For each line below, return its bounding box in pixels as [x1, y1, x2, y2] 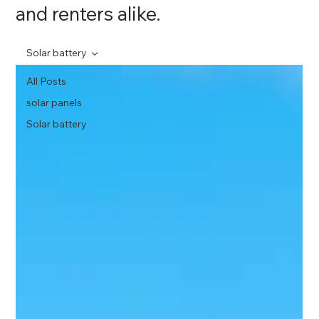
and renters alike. [16, 1, 162, 26]
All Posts [26, 75, 67, 88]
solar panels [26, 96, 83, 110]
